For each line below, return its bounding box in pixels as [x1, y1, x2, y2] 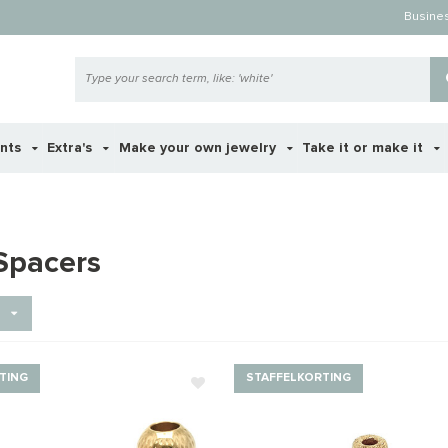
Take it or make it [302, 141, 428, 156]
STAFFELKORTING [245, 371, 351, 384]
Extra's [47, 141, 97, 156]
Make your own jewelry [118, 141, 280, 156]
